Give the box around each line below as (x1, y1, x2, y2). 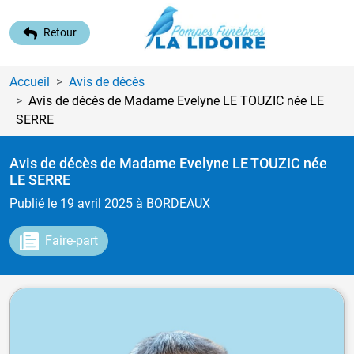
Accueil (9, 73, 50, 89)
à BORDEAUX (136, 195, 210, 211)
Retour (43, 26, 77, 40)
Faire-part (45, 232, 98, 248)
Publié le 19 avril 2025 (9, 195, 136, 211)
